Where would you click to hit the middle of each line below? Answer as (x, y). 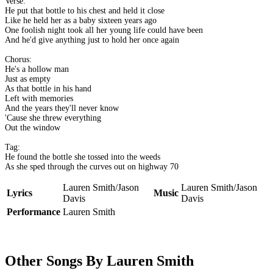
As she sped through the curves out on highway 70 (92, 167)
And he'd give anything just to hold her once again (92, 40)
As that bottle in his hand (48, 89)
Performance (34, 212)
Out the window (33, 128)
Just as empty (28, 79)
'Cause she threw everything (53, 118)
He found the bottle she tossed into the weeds (83, 157)
